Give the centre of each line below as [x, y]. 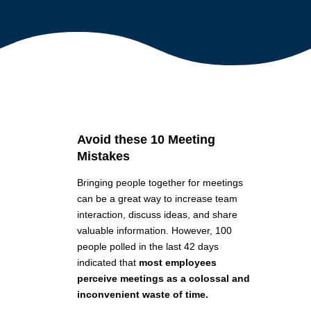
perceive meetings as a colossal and [163, 279]
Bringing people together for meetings [160, 183]
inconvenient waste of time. [142, 295]
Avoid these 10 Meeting [146, 140]
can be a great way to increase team [157, 199]
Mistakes [103, 157]
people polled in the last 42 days [148, 247]
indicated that [108, 263]
